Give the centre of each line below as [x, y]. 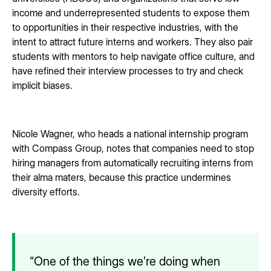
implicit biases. [42, 85]
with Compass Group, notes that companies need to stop [133, 148]
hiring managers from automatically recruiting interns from [132, 162]
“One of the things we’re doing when [125, 261]
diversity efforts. [46, 191]
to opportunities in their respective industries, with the [125, 27]
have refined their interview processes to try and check [128, 70]
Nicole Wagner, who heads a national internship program [130, 133]
